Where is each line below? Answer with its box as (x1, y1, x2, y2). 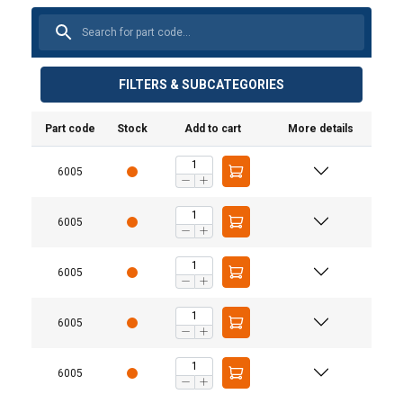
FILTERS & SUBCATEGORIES (119, 76, 284, 92)
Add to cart (184, 121, 241, 135)
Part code (45, 121, 95, 135)
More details (288, 121, 354, 135)
